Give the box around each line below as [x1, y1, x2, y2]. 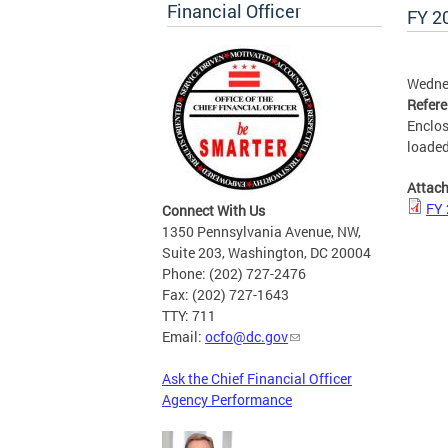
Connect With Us [162, 201, 265, 221]
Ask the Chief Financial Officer [162, 369, 352, 389]
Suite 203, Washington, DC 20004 [162, 243, 371, 263]
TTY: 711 [162, 306, 216, 326]
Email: [162, 327, 205, 347]
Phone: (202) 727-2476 [162, 264, 306, 284]
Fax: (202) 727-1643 [162, 285, 289, 305]
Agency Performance [162, 390, 292, 410]
